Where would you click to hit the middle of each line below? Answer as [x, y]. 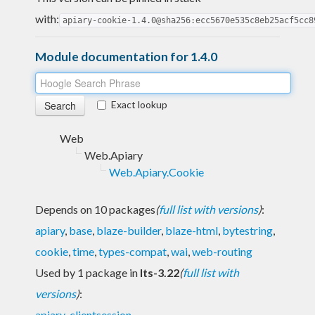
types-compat [133, 251]
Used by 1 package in [88, 272]
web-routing [222, 251]
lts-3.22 [160, 272]
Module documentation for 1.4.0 [126, 56]
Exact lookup [139, 104]
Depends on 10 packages [95, 209]
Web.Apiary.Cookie [156, 172]
